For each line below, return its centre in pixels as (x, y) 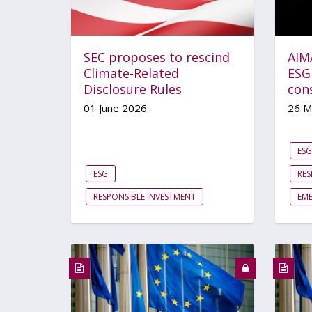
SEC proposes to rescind (157, 57)
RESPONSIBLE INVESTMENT (145, 196)
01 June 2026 (115, 108)
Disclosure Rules (133, 89)
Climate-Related (131, 73)
